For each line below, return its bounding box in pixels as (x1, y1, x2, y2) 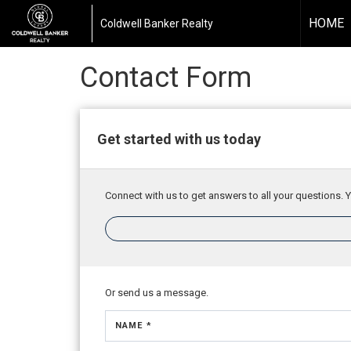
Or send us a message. (105, 287, 208, 299)
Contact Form (80, 61, 251, 94)
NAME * (115, 320, 152, 331)
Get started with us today (97, 130, 261, 147)
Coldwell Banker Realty (100, 16, 213, 30)
